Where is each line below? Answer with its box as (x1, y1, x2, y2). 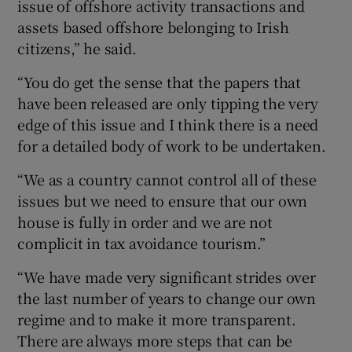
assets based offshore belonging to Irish (17, 16, 289, 37)
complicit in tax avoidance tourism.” (17, 232, 266, 253)
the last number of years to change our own (17, 287, 317, 308)
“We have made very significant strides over (17, 266, 316, 287)
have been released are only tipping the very (17, 92, 318, 113)
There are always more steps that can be (17, 329, 292, 350)
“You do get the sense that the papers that (17, 71, 302, 92)
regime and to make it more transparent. (17, 308, 296, 329)
